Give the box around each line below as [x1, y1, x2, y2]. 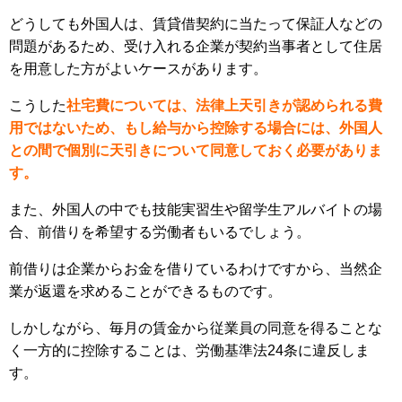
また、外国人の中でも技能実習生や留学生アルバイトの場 [9, 202, 382, 218]
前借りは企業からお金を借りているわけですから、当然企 [9, 261, 382, 277]
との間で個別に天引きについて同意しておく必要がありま [9, 143, 382, 159]
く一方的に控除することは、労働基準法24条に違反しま [9, 343, 370, 359]
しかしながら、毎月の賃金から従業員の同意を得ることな [9, 320, 382, 336]
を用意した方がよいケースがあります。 [9, 61, 267, 77]
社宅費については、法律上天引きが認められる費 [66, 98, 382, 114]
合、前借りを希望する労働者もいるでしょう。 [9, 224, 310, 240]
